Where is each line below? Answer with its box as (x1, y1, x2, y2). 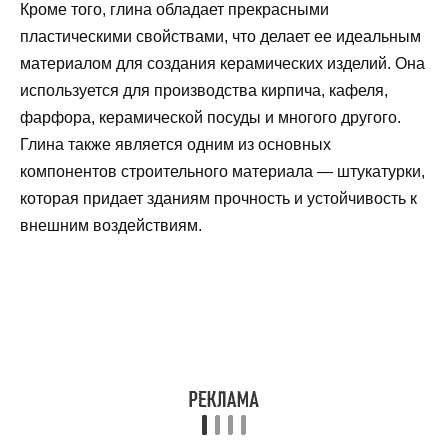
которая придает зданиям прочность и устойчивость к (20, 190, 417, 208)
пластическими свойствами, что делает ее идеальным (20, 28, 421, 46)
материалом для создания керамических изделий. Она (20, 55, 425, 73)
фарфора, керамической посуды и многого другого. (20, 109, 401, 127)
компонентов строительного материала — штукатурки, (20, 163, 425, 181)
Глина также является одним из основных (20, 136, 331, 154)
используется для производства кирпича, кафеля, (20, 82, 388, 100)
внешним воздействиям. (20, 217, 202, 235)
